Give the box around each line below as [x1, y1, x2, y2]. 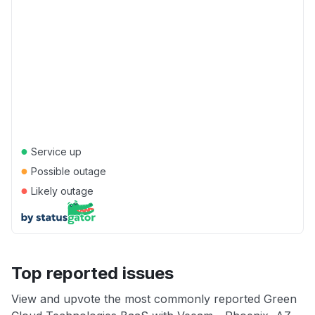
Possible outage [28, 165, 106, 177]
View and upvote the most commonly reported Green [11, 292, 297, 306]
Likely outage [28, 185, 94, 197]
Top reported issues [11, 263, 174, 283]
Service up [28, 146, 82, 157]
